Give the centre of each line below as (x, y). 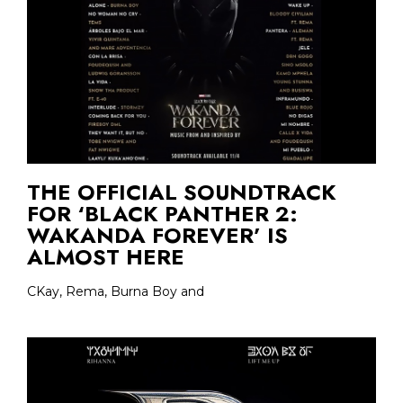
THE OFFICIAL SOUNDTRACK (182, 192)
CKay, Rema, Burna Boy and (116, 291)
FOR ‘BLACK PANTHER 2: (162, 213)
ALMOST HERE (106, 256)
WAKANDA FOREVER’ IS (157, 235)
